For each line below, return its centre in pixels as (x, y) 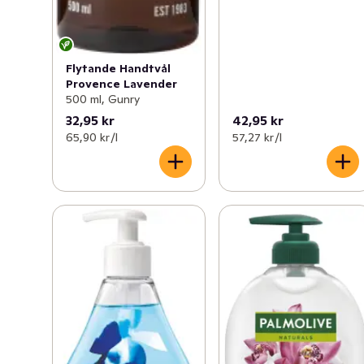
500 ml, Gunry (103, 99)
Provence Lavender (121, 83)
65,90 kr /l (92, 138)
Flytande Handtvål (118, 68)
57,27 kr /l (258, 138)
